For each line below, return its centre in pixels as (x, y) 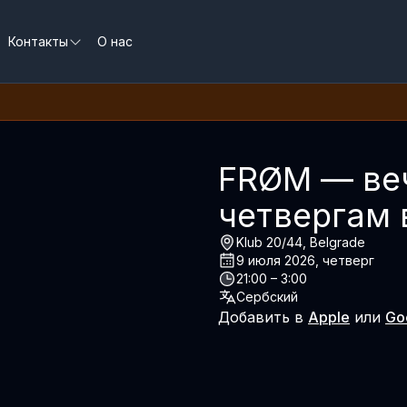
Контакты (38, 41)
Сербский (267, 297)
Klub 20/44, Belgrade (301, 242)
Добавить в (263, 317)
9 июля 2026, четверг (305, 260)
